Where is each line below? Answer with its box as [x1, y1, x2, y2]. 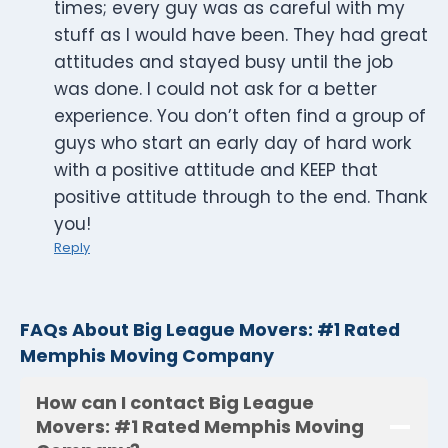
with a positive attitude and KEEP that [54, 158, 378, 183]
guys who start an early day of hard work [54, 131, 411, 156]
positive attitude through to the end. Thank [54, 185, 427, 210]
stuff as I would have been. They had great [54, 23, 428, 48]
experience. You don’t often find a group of [54, 104, 426, 129]
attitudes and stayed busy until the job [54, 50, 393, 75]
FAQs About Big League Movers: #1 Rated [20, 317, 400, 342]
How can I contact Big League [36, 390, 314, 416]
